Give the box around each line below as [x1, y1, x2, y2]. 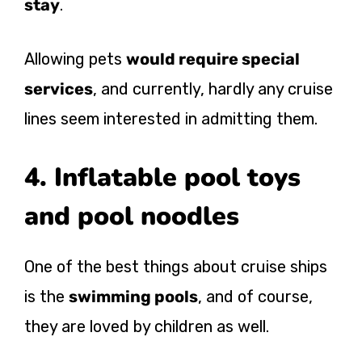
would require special [126, 49, 300, 69]
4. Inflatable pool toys [24, 160, 301, 196]
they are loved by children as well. [24, 317, 269, 337]
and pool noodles [24, 199, 239, 234]
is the [24, 287, 69, 307]
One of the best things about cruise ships [24, 257, 327, 277]
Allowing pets [24, 49, 126, 69]
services [24, 79, 93, 99]
